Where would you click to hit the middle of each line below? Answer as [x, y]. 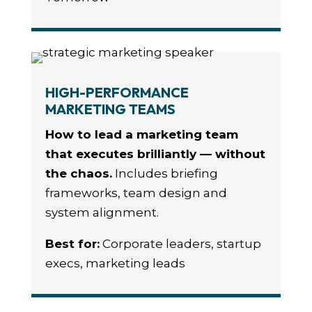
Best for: [72, 244]
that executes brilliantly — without [155, 154]
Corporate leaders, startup [180, 244]
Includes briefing [165, 174]
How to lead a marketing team [141, 135]
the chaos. [78, 174]
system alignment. [102, 213]
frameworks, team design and [136, 193]
